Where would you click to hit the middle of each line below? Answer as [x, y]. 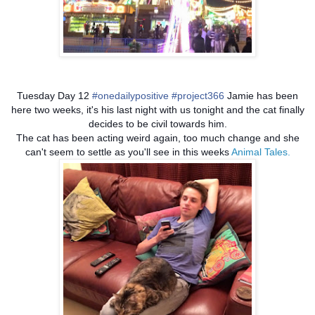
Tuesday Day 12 [54, 96]
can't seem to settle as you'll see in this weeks [128, 152]
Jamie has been [261, 96]
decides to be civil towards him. [157, 124]
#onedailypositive [130, 96]
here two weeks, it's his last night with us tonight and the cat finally [157, 110]
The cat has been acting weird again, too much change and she [157, 138]
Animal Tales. [261, 152]
